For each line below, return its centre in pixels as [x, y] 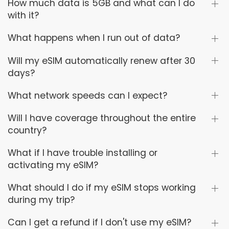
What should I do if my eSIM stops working [102, 188]
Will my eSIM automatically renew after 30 [101, 61]
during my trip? [41, 200]
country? [27, 131]
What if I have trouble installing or [83, 153]
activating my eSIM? [53, 165]
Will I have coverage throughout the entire [102, 118]
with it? [23, 16]
